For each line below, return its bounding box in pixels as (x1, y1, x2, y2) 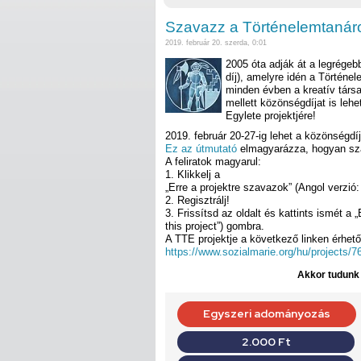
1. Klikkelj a (165, 168, 220, 181)
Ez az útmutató (165, 143, 240, 156)
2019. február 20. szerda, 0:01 (165, 39, 267, 48)
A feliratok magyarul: (165, 156, 261, 168)
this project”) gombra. (165, 220, 264, 233)
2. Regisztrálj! (165, 194, 230, 207)
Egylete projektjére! (226, 109, 316, 122)
